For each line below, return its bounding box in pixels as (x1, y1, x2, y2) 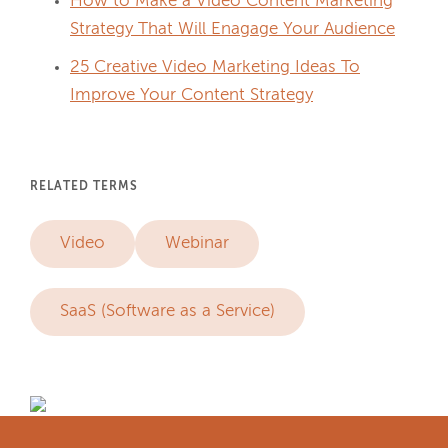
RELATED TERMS (30, 181, 138, 193)
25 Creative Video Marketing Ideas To (70, 59, 360, 76)
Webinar (165, 235, 229, 252)
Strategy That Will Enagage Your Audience (70, 21, 395, 38)
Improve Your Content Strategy (70, 87, 313, 104)
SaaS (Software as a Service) (60, 303, 275, 320)
